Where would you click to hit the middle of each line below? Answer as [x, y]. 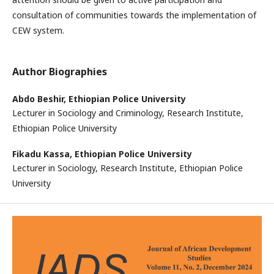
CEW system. [38, 30]
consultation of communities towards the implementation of [134, 15]
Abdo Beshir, [40, 99]
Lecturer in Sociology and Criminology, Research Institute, [128, 113]
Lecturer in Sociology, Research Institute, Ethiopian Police [128, 168]
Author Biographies [60, 72]
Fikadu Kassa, [43, 154]
